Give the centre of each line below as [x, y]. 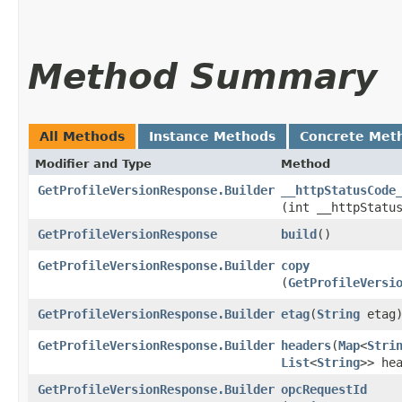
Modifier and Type [93, 163]
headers [306, 345]
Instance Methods [212, 136]
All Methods [82, 136]
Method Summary [202, 76]
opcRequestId [324, 389]
